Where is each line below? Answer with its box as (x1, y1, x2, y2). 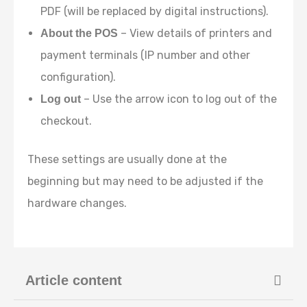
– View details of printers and (118, 27, 273, 40)
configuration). (40, 71, 116, 84)
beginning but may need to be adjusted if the (27, 175, 263, 188)
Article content (25, 273, 122, 288)
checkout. (40, 114, 93, 127)
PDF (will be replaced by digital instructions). (40, 5, 269, 18)
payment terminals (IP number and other (40, 49, 251, 62)
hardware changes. (27, 197, 127, 210)
